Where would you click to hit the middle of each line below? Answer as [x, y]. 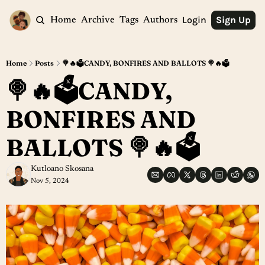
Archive [98, 20]
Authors [160, 20]
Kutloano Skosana [62, 169]
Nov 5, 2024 [50, 181]
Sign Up [233, 20]
